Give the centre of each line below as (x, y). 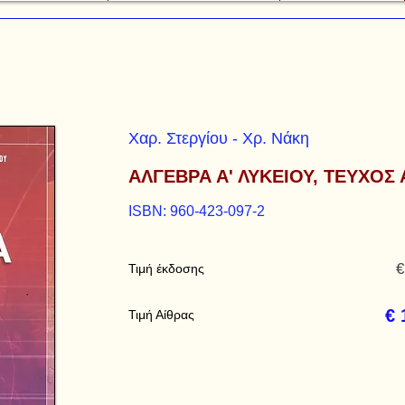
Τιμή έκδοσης (166, 268)
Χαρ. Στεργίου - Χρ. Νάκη (219, 138)
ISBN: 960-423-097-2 (197, 211)
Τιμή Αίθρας (161, 315)
